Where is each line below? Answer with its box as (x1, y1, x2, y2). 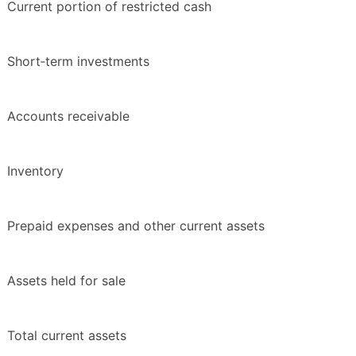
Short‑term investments (7, 53, 149, 70)
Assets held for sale (7, 273, 126, 289)
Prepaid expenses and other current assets (7, 218, 265, 234)
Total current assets (7, 327, 126, 344)
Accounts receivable (7, 108, 130, 125)
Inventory (7, 163, 64, 180)
